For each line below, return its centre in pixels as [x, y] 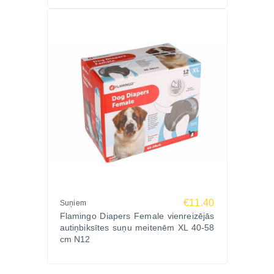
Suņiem [73, 203]
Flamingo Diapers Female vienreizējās [137, 216]
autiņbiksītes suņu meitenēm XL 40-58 [137, 228]
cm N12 [75, 239]
